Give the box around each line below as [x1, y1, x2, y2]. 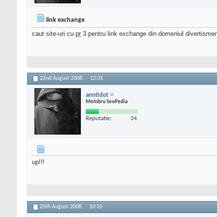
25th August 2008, [40, 204, 84, 210]
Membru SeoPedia [86, 99, 127, 105]
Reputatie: [86, 115, 111, 122]
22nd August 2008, [40, 76, 85, 82]
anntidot [86, 92, 108, 98]
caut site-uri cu [32, 30, 76, 38]
